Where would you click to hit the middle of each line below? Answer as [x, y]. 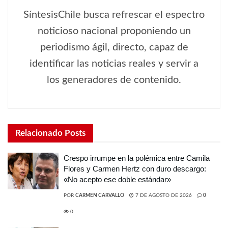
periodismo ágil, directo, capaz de [114, 48]
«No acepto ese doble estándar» [117, 180]
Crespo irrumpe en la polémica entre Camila [137, 158]
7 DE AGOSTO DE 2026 [163, 196]
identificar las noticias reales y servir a [114, 64]
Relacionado [39, 133]
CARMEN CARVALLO [100, 196]
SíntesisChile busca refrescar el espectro [114, 15]
